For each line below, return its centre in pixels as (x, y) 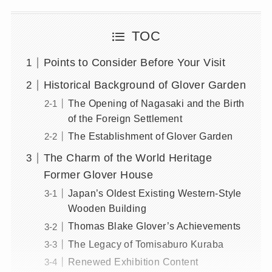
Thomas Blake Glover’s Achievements (154, 226)
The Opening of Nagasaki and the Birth (156, 104)
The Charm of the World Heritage (128, 158)
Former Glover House (98, 175)
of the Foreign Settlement (125, 119)
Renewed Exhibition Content (133, 261)
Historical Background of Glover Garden (144, 85)
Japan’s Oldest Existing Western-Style (155, 193)
